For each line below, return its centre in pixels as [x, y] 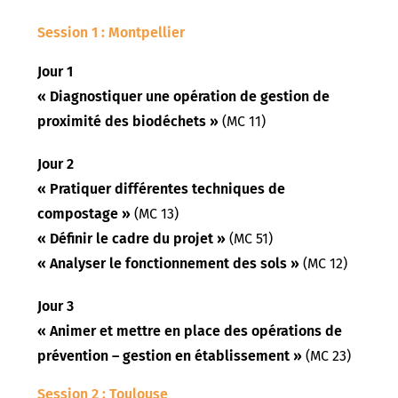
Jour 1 [57, 72]
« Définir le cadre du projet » [134, 239]
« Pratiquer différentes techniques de [162, 189]
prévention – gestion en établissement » [172, 356]
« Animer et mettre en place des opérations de [190, 331]
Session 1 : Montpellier [111, 33]
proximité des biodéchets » [130, 122]
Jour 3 [56, 306]
